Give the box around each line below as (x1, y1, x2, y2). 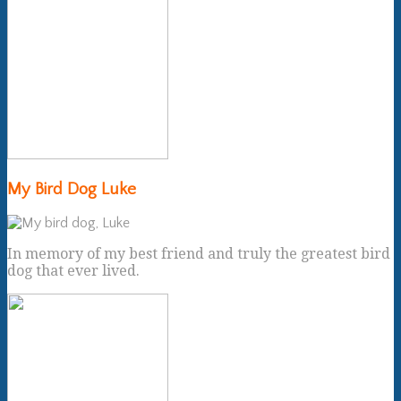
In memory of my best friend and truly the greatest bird (7, 245, 390, 263)
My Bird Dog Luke (7, 179, 136, 199)
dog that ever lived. (7, 262, 140, 280)
